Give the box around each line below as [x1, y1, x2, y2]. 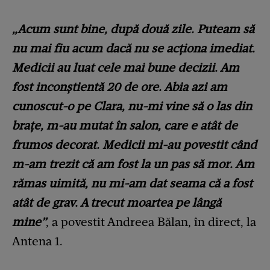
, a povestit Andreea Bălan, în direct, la [46, 215, 256, 230]
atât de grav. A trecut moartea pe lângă [12, 195, 221, 210]
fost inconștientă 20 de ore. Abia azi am [12, 80, 227, 95]
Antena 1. [12, 234, 63, 249]
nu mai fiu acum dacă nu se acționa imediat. [12, 41, 255, 56]
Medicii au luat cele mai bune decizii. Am [12, 60, 239, 75]
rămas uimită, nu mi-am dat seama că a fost [12, 176, 253, 191]
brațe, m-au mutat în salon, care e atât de [12, 118, 237, 133]
